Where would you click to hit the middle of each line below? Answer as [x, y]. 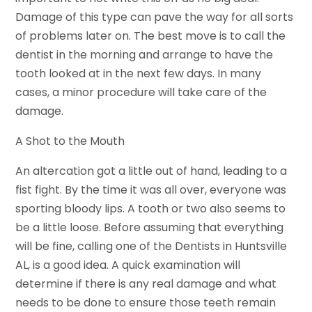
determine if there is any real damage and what [146, 284]
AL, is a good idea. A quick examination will [128, 265]
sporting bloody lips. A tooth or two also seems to [151, 209]
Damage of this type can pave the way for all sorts [155, 17]
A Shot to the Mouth [70, 141]
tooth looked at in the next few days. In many [139, 74]
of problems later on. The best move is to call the [151, 36]
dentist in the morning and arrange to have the [145, 55]
